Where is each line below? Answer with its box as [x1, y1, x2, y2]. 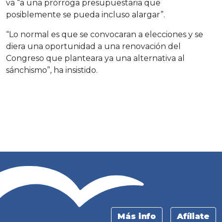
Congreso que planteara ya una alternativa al [6, 54, 185, 63]
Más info [117, 212, 156, 221]
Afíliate [177, 212, 210, 221]
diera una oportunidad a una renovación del [6, 42, 181, 51]
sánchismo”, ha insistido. [6, 65, 98, 75]
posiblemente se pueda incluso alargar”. [6, 10, 165, 19]
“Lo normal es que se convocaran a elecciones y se [6, 30, 203, 39]
